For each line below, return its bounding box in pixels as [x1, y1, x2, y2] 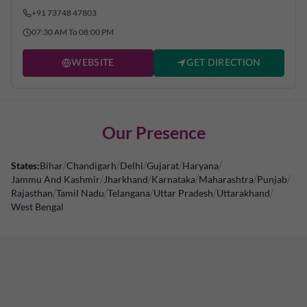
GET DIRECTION [186, 58, 261, 68]
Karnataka [151, 173, 195, 185]
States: [11, 160, 40, 171]
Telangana [108, 187, 150, 199]
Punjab [257, 173, 287, 185]
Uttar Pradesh [153, 187, 213, 199]
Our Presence [101, 122, 206, 143]
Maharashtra [199, 173, 254, 185]
